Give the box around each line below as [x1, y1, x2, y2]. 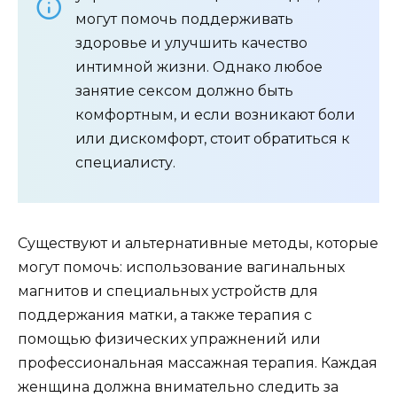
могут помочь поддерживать [75, 11, 293, 27]
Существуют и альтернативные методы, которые [18, 235, 378, 252]
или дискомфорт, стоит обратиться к [75, 130, 350, 147]
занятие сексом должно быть [75, 82, 293, 99]
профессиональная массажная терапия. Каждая [18, 354, 378, 371]
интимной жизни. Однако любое [75, 58, 323, 75]
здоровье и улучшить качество [75, 35, 307, 51]
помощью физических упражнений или [18, 331, 321, 347]
